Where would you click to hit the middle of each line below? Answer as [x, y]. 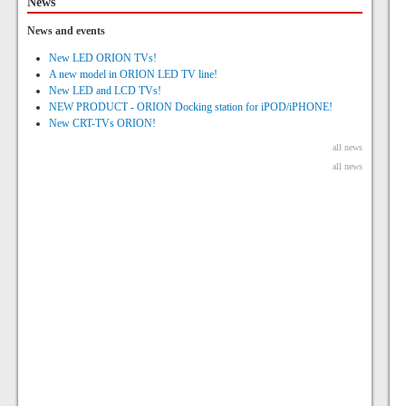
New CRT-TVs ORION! [102, 123]
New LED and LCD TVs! [105, 91]
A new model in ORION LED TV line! [133, 74]
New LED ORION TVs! [103, 58]
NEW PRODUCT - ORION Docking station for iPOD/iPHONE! [191, 107]
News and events [66, 31]
